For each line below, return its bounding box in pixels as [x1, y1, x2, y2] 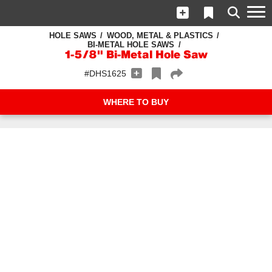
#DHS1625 [84, 69, 126, 78]
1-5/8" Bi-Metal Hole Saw [64, 50, 208, 61]
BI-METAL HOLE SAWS [87, 40, 174, 49]
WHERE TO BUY [103, 97, 169, 107]
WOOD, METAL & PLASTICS [106, 31, 213, 40]
